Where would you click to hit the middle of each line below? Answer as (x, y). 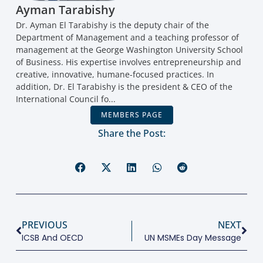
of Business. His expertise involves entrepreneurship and (128, 62)
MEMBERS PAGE (131, 115)
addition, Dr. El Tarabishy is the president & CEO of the (124, 87)
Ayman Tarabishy (65, 10)
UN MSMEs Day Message (193, 238)
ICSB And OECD (52, 238)
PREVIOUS (44, 225)
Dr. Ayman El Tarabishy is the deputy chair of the (112, 25)
